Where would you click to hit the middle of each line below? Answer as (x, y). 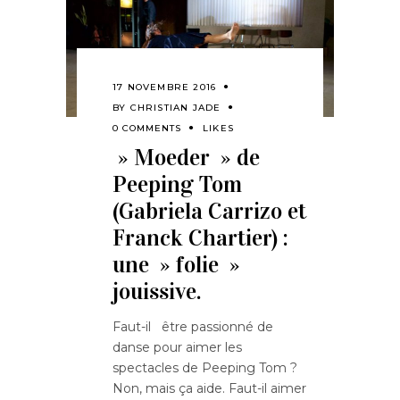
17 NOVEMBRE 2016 (165, 87)
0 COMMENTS (147, 128)
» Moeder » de (186, 157)
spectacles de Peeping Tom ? (205, 367)
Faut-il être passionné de (193, 326)
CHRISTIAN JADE (175, 107)
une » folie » (176, 264)
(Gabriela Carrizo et (209, 211)
